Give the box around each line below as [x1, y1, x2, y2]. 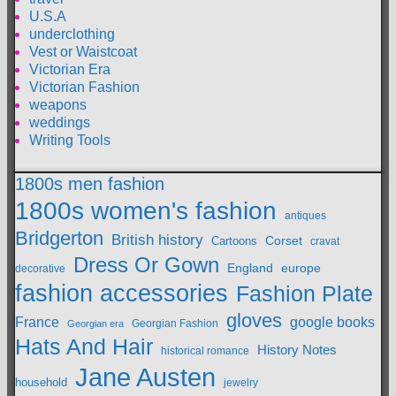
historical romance [161, 345, 249, 358]
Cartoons [211, 234, 257, 248]
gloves [226, 309, 282, 332]
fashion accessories [15, 280, 228, 308]
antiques [285, 210, 326, 222]
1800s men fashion [15, 174, 164, 194]
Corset [265, 234, 302, 248]
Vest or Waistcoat [29, 44, 137, 60]
